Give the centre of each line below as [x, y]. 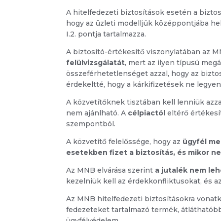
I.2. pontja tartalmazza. [106, 34]
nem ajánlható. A [97, 113]
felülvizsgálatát [96, 63]
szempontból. [91, 124]
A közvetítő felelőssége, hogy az [125, 142]
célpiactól [147, 113]
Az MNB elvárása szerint [111, 170]
